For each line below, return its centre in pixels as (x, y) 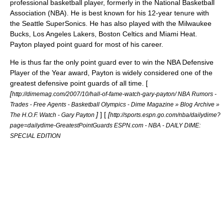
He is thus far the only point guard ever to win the (88, 62)
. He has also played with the (132, 23)
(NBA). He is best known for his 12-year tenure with (127, 13)
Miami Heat (177, 34)
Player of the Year (38, 73)
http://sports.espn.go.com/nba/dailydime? (165, 115)
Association (28, 13)
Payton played (33, 44)
